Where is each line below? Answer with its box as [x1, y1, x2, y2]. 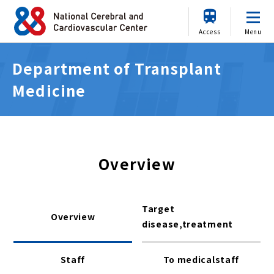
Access [199, 27, 221, 36]
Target [142, 202, 175, 215]
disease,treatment [142, 218, 233, 230]
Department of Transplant [12, 57, 221, 79]
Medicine [12, 80, 86, 101]
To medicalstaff [163, 253, 240, 265]
